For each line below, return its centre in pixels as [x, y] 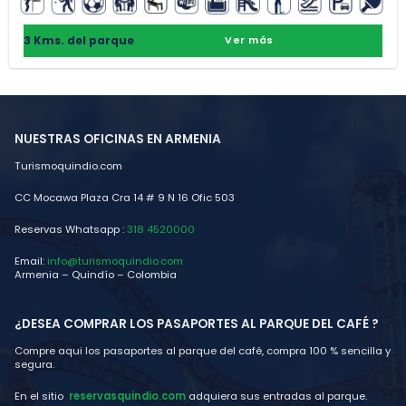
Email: [31, 261]
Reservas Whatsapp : [71, 230]
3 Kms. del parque [79, 41]
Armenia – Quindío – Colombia [96, 275]
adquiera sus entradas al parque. [276, 396]
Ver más [249, 41]
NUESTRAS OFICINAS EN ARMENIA [118, 140]
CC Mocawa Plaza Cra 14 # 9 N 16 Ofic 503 [125, 198]
